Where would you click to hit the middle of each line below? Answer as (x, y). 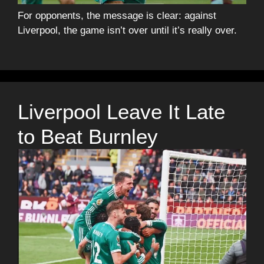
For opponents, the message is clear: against (117, 15)
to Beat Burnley (88, 137)
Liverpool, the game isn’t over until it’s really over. (127, 30)
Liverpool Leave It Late (121, 112)
